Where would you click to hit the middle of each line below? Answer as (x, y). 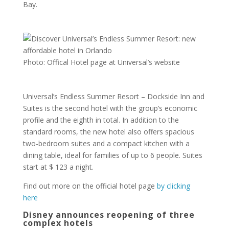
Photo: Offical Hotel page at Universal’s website (101, 62)
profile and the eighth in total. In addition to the (101, 120)
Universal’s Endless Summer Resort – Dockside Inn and (113, 96)
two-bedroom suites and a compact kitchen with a (106, 143)
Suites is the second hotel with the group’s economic (110, 108)
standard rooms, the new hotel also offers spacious (108, 132)
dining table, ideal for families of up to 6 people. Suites (112, 155)
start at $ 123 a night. (58, 167)
